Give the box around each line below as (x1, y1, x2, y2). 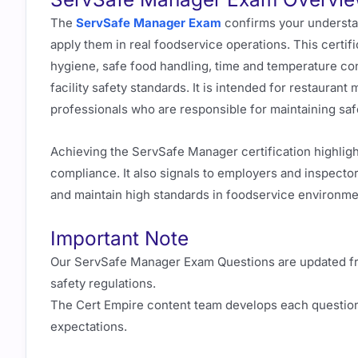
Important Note (50, 226, 189, 251)
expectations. (50, 319, 127, 335)
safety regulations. (50, 276, 156, 292)
